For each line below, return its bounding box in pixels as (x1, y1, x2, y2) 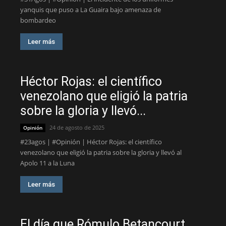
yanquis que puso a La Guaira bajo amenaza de (20, 5, 161, 14)
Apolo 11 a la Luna (20, 158, 75, 167)
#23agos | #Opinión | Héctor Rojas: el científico (20, 137, 162, 146)
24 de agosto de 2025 (49, 124, 104, 131)
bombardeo (20, 16, 56, 25)
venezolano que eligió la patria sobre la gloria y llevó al (20, 148, 182, 157)
